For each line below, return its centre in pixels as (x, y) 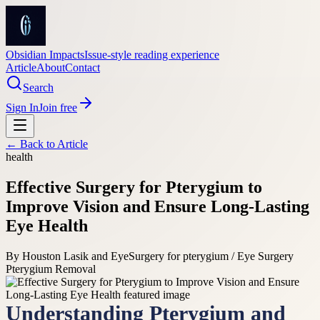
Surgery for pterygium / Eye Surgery (211, 256)
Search (38, 87)
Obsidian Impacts (45, 55)
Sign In (22, 107)
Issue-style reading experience (152, 55)
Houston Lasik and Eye (75, 256)
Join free (58, 107)
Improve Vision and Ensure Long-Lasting (157, 206)
